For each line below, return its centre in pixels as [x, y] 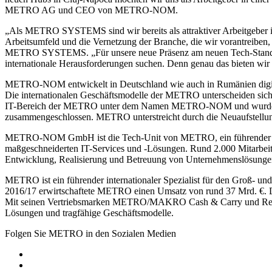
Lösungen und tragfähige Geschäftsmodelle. [89, 212]
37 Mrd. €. [246, 191]
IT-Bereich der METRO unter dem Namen [88, 106]
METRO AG [30, 10]
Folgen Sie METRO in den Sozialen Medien [90, 233]
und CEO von [85, 10]
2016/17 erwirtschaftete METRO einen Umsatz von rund [115, 191]
